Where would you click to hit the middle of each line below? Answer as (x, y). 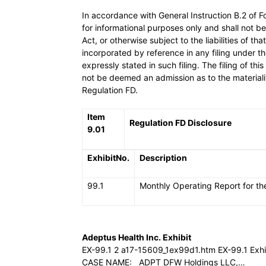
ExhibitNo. (108, 158)
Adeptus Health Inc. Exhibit (137, 237)
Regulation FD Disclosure (180, 123)
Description (163, 158)
